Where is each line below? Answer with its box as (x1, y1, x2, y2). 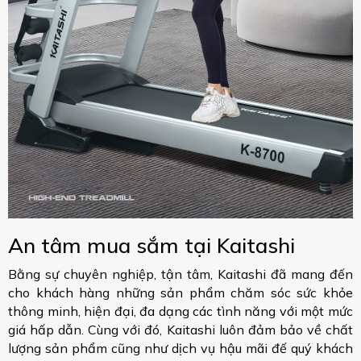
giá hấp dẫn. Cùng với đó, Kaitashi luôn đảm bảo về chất (8, 322, 353, 338)
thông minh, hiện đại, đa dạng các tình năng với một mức (8, 303, 353, 320)
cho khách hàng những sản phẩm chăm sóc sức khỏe (8, 284, 353, 301)
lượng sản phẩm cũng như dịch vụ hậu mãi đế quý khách (8, 340, 353, 357)
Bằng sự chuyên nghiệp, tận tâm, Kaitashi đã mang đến (8, 266, 353, 283)
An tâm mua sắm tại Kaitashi (8, 232, 295, 259)
